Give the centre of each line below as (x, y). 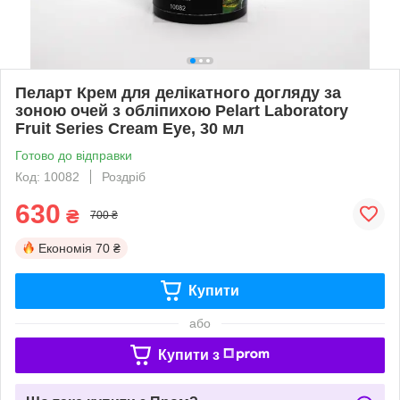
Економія (65, 248)
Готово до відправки (74, 155)
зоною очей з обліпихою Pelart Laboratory (182, 110)
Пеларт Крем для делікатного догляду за (178, 92)
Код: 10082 (47, 176)
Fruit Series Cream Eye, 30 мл (129, 128)
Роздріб (124, 176)
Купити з (188, 354)
